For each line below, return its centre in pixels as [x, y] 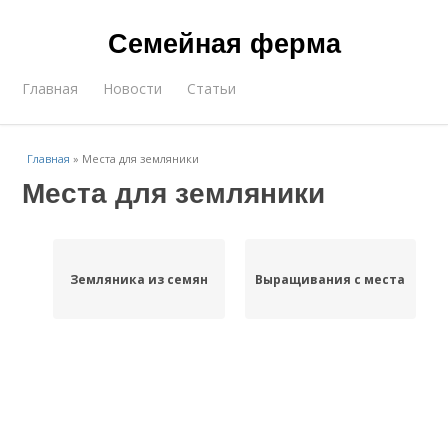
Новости [133, 88]
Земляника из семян [138, 279]
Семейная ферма [224, 42]
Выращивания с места [330, 279]
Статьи [212, 88]
